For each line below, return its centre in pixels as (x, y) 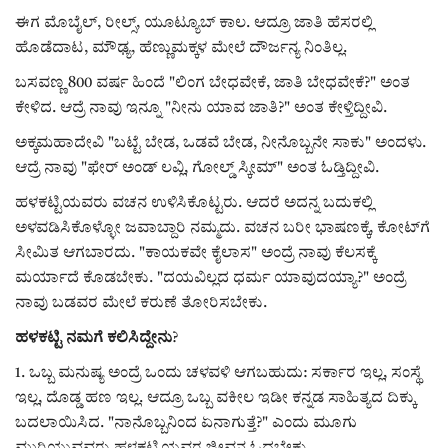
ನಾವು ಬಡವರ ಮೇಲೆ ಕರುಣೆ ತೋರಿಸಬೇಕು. (141, 303)
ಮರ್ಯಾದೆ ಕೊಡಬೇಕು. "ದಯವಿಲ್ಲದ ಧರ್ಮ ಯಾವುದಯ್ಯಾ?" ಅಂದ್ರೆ (210, 278)
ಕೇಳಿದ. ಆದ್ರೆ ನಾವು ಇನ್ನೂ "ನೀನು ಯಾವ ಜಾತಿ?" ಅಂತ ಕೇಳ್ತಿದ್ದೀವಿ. (201, 108)
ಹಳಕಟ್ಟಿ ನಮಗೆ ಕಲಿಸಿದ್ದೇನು (93, 338)
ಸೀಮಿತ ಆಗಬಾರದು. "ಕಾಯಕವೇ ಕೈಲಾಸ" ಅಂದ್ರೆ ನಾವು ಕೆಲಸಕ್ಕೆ (195, 253)
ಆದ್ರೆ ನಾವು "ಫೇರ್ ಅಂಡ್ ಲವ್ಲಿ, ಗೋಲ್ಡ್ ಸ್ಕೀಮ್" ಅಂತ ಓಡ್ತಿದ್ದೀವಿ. (197, 168)
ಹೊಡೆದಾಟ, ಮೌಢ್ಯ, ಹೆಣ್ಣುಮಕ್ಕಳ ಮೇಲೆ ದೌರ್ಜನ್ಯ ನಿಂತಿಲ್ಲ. (181, 48)
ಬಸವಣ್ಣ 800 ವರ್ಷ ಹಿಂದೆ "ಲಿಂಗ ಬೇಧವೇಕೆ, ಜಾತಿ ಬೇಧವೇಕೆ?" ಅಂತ (212, 83)
